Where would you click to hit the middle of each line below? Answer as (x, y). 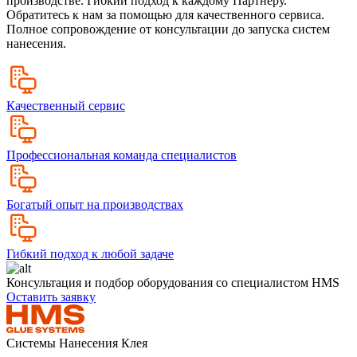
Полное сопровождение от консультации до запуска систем (168, 29)
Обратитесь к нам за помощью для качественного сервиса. (165, 14)
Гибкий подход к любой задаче (90, 253)
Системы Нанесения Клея (77, 343)
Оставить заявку (51, 296)
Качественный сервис (66, 105)
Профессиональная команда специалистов (122, 155)
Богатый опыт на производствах (95, 204)
